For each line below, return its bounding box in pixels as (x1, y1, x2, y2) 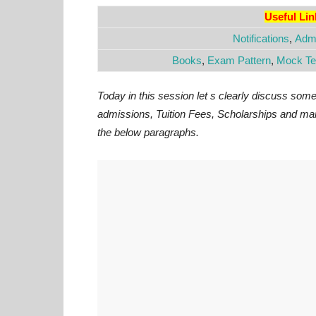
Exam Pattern (207, 54, 271, 66)
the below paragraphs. (97, 126, 199, 138)
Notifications (232, 32, 289, 44)
